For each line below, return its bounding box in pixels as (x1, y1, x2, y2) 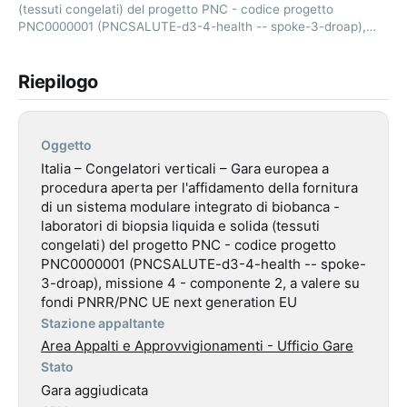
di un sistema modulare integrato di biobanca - (41, 197, 340, 215)
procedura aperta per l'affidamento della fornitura (41, 178, 358, 196)
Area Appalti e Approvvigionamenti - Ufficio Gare (41, 337, 353, 355)
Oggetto (41, 137, 92, 154)
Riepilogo (18, 70, 99, 93)
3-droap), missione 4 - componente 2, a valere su (41, 273, 360, 292)
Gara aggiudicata (41, 381, 148, 399)
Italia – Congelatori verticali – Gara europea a (41, 159, 329, 177)
